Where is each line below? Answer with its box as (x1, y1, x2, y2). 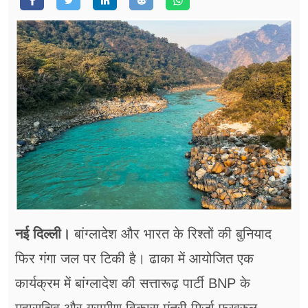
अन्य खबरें (14, 157, 59, 170)
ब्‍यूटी (14, 62, 34, 76)
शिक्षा (14, 125, 36, 139)
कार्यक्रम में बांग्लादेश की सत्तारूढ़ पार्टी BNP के (15, 276, 250, 291)
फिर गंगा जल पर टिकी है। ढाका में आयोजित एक (15, 251, 254, 267)
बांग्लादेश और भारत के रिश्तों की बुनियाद (70, 226, 272, 242)
